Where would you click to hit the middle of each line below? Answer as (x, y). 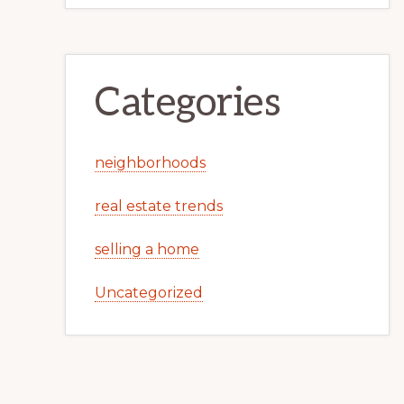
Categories (188, 103)
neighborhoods (150, 163)
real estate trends (159, 206)
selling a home (147, 249)
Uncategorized (149, 293)
